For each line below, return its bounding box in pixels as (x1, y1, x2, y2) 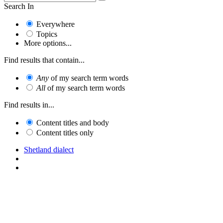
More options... (24, 38, 72, 47)
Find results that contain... (4, 55, 85, 64)
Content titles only (36, 128, 94, 137)
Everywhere (36, 19, 75, 28)
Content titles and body (36, 118, 109, 127)
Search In (4, 1, 34, 10)
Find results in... (4, 100, 54, 109)
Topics (36, 29, 57, 38)
